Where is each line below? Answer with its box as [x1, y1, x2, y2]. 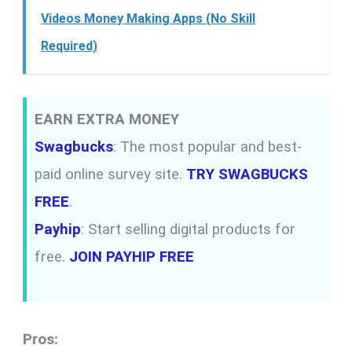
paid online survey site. [35, 165, 187, 183]
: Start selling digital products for [81, 220, 296, 238]
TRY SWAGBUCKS [186, 165, 309, 183]
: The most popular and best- [113, 137, 302, 156]
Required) [41, 38, 98, 53]
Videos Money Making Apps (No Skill [41, 10, 256, 26]
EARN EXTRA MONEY [35, 110, 180, 128]
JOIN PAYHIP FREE [69, 247, 195, 266]
